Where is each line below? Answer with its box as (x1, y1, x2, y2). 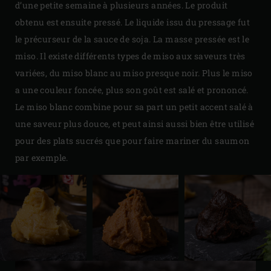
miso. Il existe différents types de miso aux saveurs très (15, 50, 246, 62)
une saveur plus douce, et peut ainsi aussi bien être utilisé (15, 117, 254, 129)
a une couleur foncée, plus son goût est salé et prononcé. (15, 83, 249, 96)
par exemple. (15, 151, 68, 163)
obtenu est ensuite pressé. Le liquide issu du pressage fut (15, 16, 250, 28)
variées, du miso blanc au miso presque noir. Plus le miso (15, 67, 253, 79)
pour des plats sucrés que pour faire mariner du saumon (15, 134, 250, 146)
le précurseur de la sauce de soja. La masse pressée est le (15, 33, 250, 45)
